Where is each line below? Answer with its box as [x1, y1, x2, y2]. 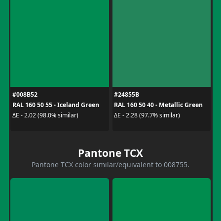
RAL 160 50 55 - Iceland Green [12, 100, 99, 109]
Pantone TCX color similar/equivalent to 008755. [32, 159, 189, 169]
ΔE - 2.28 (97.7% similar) [114, 111, 180, 119]
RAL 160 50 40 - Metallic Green [114, 100, 203, 109]
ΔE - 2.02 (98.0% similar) [12, 111, 78, 119]
